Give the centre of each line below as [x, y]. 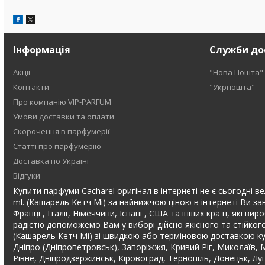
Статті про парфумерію [57, 146]
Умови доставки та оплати [64, 117]
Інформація [42, 50]
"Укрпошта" [232, 87]
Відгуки [27, 176]
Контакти [31, 87]
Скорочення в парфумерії [62, 131]
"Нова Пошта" [236, 72]
